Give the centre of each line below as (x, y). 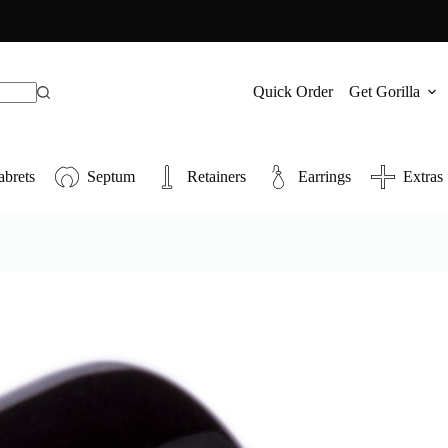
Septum (111, 176)
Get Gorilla (384, 91)
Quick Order (292, 91)
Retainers (216, 176)
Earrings (324, 176)
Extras (423, 176)
